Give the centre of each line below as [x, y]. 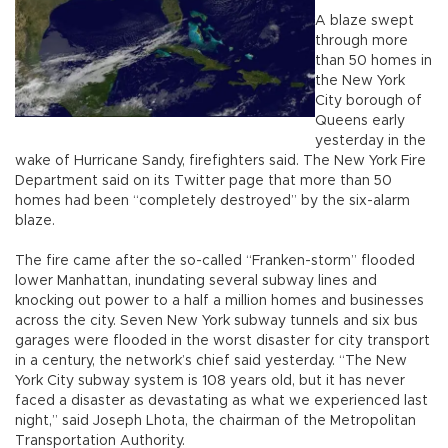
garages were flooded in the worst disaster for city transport [222, 341]
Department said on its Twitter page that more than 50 [203, 181]
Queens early [360, 121]
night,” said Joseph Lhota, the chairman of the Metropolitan [215, 421]
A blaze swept [364, 21]
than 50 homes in [373, 61]
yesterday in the [370, 141]
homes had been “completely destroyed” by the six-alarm [212, 201]
